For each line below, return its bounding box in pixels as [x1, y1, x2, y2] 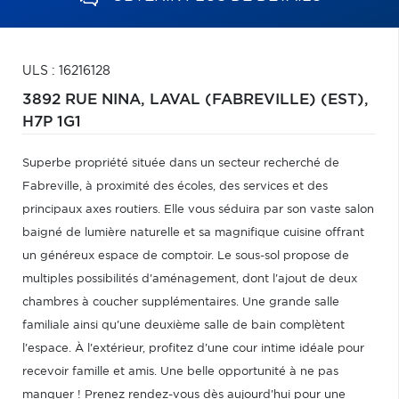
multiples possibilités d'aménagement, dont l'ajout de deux [22, 273, 357, 285]
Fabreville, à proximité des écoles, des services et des [22, 181, 328, 192]
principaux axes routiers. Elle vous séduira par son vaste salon [22, 204, 374, 216]
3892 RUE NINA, [22, 93, 150, 107]
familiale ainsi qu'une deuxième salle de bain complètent [22, 320, 345, 331]
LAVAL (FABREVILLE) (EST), [150, 93, 369, 107]
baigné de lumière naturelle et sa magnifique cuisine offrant [22, 227, 364, 239]
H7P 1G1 [22, 115, 81, 129]
